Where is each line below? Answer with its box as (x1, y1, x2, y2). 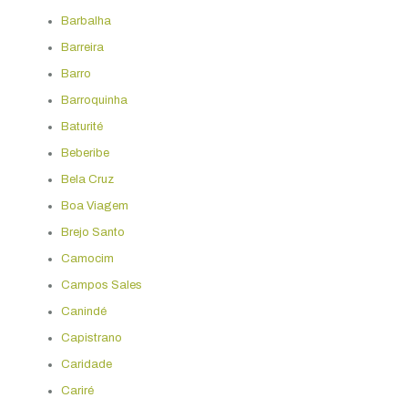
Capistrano (60, 331, 122, 344)
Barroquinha (60, 93, 127, 107)
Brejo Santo (60, 225, 125, 239)
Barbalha (60, 14, 111, 27)
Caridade (60, 357, 112, 371)
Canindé (60, 304, 107, 318)
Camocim (60, 251, 114, 265)
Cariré (60, 383, 94, 397)
